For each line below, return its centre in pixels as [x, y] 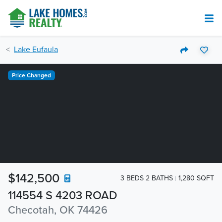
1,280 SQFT [196, 178]
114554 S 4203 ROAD [63, 195]
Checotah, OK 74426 [58, 210]
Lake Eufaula [36, 50]
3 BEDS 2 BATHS [147, 178]
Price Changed [31, 75]
